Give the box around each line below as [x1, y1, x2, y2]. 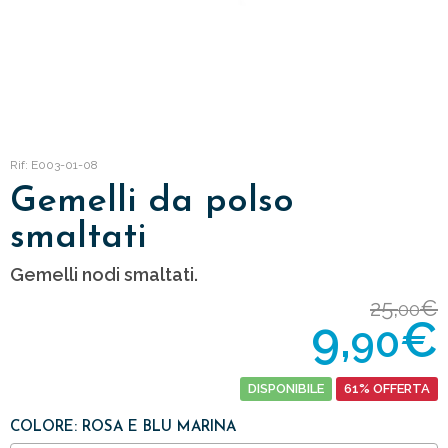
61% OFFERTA [344, 381, 430, 397]
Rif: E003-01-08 [10, 158, 98, 173]
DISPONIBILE [248, 381, 324, 397]
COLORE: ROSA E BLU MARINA [10, 419, 236, 435]
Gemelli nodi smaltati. [10, 264, 198, 286]
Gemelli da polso [10, 184, 294, 221]
